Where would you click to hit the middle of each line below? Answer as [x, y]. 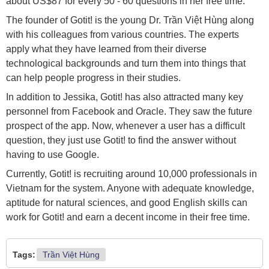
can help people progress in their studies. [93, 78]
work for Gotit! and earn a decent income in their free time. [128, 217]
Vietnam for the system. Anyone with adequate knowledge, [130, 189]
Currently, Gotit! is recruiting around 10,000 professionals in [131, 174]
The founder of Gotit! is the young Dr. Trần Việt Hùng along [130, 20]
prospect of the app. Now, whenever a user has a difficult [125, 126]
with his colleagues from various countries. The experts [122, 35]
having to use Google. [53, 155]
